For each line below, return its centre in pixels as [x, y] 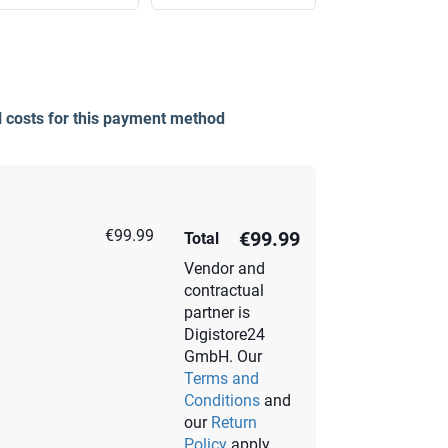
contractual [224, 290]
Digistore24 [224, 334]
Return [234, 422]
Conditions [222, 400]
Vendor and [224, 268]
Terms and [221, 378]
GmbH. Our [223, 356]
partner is [217, 312]
